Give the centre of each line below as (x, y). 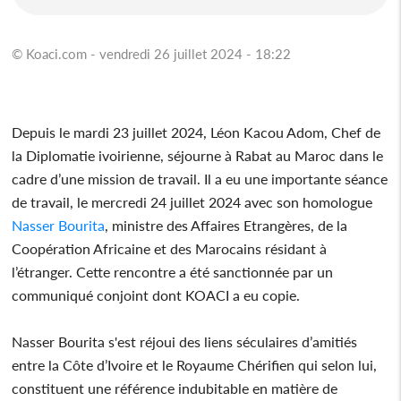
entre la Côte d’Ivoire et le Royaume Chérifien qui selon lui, (195, 364)
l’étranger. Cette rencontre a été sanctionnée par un (173, 271)
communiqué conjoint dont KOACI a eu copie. (156, 294)
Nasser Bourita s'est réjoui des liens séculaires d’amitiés (185, 341)
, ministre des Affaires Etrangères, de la (226, 225)
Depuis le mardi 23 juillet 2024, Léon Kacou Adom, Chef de (196, 132)
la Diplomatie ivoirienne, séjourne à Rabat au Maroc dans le (198, 155)
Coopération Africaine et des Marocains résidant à (170, 248)
